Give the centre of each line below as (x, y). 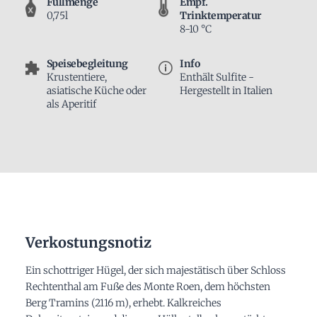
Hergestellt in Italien (226, 91)
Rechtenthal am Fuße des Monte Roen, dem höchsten (148, 287)
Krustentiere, (76, 77)
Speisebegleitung (87, 64)
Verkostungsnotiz (88, 243)
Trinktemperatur (221, 16)
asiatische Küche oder (96, 91)
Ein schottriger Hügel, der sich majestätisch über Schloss (155, 271)
